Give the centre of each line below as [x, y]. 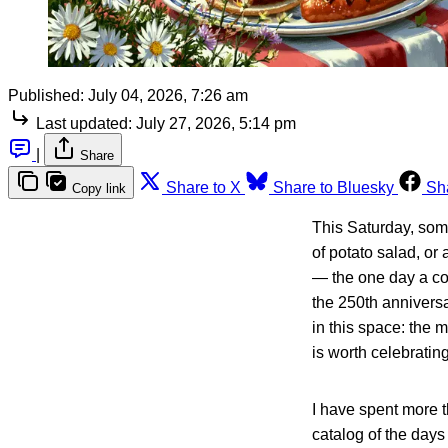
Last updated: [84, 123]
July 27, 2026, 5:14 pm [216, 123]
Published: [46, 95]
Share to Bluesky [333, 187]
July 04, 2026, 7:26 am [168, 95]
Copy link [99, 188]
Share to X [203, 187]
